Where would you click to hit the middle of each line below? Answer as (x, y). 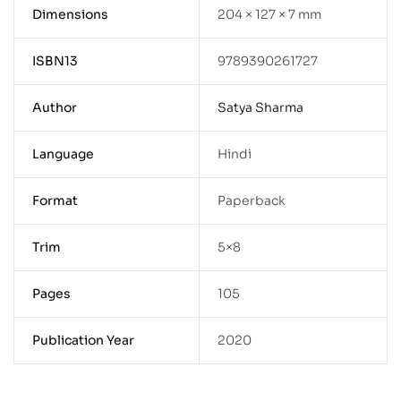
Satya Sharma (260, 108)
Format (55, 201)
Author (54, 108)
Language (63, 154)
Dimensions (70, 15)
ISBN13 (55, 61)
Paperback (251, 201)
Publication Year (83, 341)
